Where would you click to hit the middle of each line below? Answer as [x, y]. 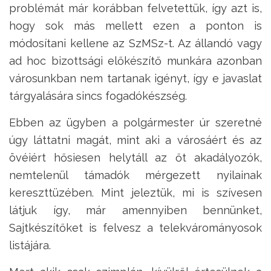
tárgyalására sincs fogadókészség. [98, 96]
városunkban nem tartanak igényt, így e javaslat [135, 79]
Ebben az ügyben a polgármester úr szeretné [135, 123]
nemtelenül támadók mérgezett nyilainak [135, 175]
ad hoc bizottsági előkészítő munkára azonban [135, 61]
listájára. [30, 246]
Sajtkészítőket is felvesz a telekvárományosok [135, 228]
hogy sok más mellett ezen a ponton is [135, 26]
